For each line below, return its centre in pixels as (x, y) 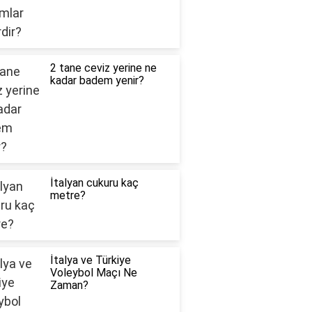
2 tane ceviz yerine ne (103, 68)
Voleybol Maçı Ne (93, 273)
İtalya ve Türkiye (90, 260)
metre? (68, 196)
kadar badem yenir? (97, 81)
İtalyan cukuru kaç (94, 183)
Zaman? (69, 286)
